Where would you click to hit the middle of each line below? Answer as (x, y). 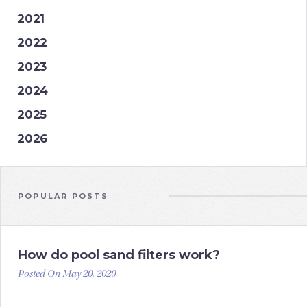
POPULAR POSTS (63, 196)
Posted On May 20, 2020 (67, 274)
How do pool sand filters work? (119, 255)
